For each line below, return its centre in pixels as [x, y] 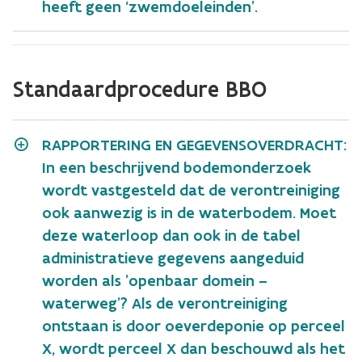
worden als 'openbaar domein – [155, 280]
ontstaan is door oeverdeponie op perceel [194, 326]
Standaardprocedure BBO [140, 89]
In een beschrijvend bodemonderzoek [177, 167]
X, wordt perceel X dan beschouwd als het [194, 348]
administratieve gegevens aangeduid [173, 258]
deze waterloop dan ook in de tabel [171, 235]
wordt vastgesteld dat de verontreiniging [191, 190]
